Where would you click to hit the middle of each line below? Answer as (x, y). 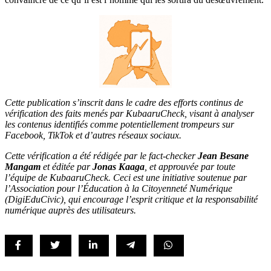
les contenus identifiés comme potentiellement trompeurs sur (119, 124)
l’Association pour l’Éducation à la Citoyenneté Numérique (119, 188)
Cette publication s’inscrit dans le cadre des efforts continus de (124, 102)
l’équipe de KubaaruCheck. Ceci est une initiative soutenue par (126, 177)
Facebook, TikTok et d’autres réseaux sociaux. (93, 135)
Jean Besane (223, 155)
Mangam (23, 166)
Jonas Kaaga (119, 166)
